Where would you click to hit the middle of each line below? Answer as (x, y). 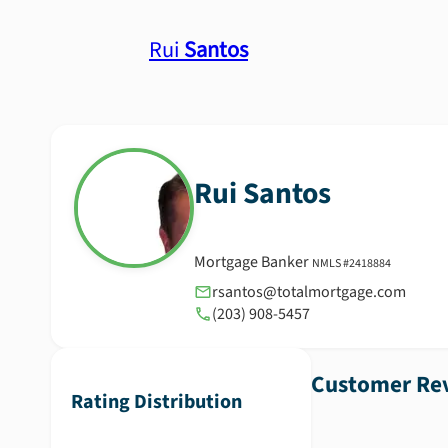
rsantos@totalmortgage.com (309, 292)
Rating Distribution (156, 402)
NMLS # (330, 264)
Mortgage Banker (251, 262)
